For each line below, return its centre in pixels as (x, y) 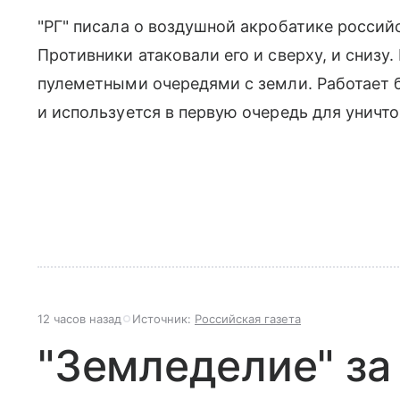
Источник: (163, 319)
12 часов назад (79, 319)
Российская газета (248, 319)
